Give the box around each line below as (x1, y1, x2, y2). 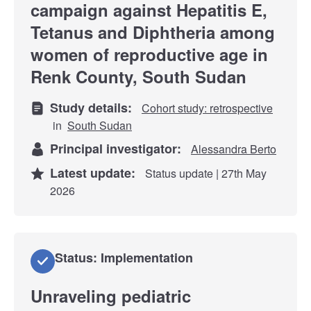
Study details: (50, 98, 139, 117)
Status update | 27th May (142, 165, 267, 181)
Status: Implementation (55, 248, 193, 267)
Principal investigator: (50, 139, 188, 158)
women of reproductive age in (31, 42, 268, 66)
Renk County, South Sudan (31, 64, 246, 88)
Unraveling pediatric (31, 283, 191, 308)
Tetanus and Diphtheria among (31, 19, 275, 44)
